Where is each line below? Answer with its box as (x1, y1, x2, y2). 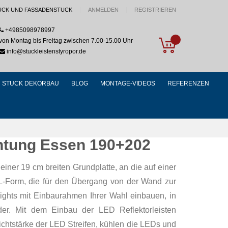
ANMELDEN (88, 7, 119, 13)
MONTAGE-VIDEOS (100, 80, 155, 87)
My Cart (176, 35, 204, 44)
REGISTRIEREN (134, 7, 176, 13)
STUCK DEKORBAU (2, 80, 59, 87)
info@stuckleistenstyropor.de (5, 47, 86, 55)
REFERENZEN (167, 80, 209, 87)
